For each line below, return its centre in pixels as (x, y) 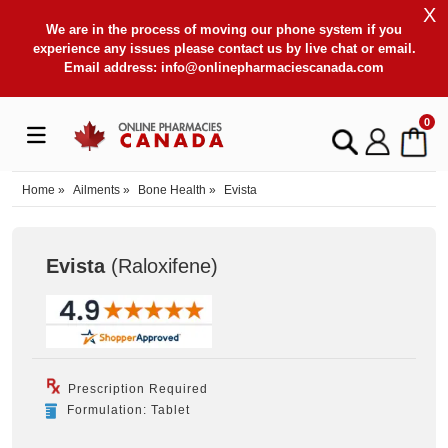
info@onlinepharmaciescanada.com (272, 67)
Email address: (112, 67)
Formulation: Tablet (128, 409)
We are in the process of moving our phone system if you (224, 29)
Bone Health (172, 189)
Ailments (96, 189)
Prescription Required (136, 388)
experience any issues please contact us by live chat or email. (224, 48)
